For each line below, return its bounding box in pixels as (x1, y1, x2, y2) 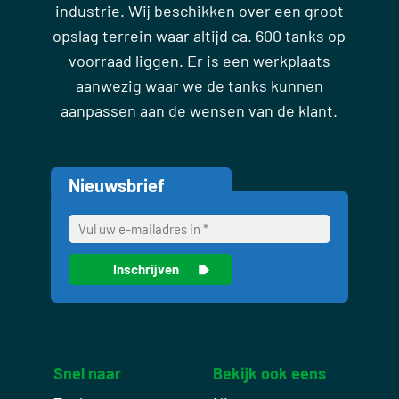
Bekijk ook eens (213, 362, 326, 383)
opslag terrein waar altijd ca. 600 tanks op (53, 25, 346, 45)
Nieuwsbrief (68, 174, 165, 196)
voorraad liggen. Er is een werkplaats (68, 50, 330, 70)
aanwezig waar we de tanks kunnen (75, 75, 323, 95)
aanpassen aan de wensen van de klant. (61, 100, 338, 120)
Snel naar (53, 362, 121, 383)
